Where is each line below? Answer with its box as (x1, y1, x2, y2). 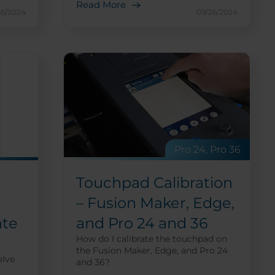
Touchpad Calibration (76, 174, 233, 192)
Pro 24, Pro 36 (174, 144, 241, 156)
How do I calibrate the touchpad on (76, 233, 227, 245)
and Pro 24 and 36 (76, 214, 208, 233)
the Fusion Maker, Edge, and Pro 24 (76, 245, 228, 257)
